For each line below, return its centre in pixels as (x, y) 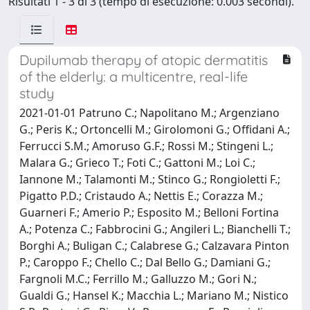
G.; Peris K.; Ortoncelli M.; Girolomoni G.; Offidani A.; (155, 129)
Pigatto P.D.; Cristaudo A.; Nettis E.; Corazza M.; (141, 195)
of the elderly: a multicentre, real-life (134, 76)
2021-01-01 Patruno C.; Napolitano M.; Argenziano (149, 112)
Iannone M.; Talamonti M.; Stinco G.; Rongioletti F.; (150, 179)
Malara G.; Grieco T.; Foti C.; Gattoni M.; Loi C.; (137, 162)
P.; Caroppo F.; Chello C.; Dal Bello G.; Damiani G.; (145, 262)
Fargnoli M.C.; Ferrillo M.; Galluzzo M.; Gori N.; (138, 279)
